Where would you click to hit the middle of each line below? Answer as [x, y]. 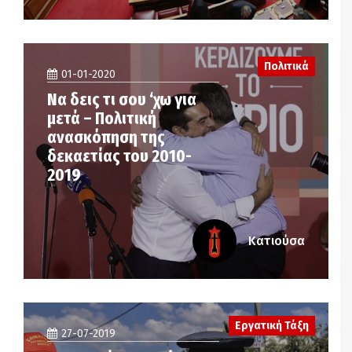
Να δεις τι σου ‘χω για [122, 99]
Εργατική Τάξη [271, 325]
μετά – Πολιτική [102, 118]
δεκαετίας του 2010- [119, 156]
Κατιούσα [277, 241]
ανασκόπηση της [106, 137]
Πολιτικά [286, 66]
